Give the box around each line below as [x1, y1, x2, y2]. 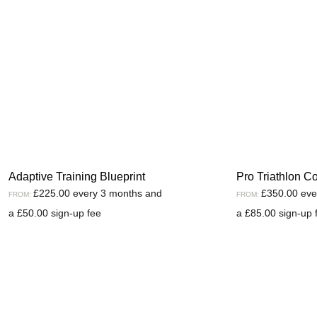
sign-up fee [47, 207, 101, 219]
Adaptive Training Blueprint [8, 170, 145, 183]
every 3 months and [72, 187, 162, 199]
